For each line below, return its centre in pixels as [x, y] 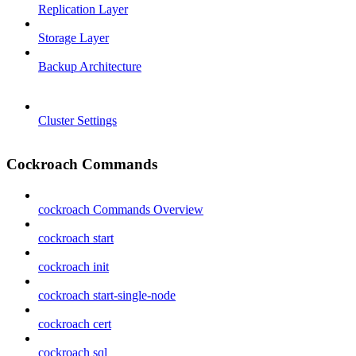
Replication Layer [83, 10]
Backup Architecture [90, 67]
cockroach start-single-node [107, 295]
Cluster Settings [77, 121]
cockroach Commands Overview [121, 209]
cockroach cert [75, 323]
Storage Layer [74, 38]
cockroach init [74, 266]
